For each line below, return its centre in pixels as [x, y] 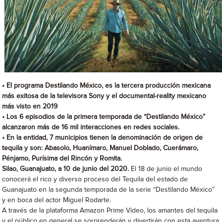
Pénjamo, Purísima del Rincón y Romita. [62, 158]
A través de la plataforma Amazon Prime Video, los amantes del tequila [110, 210]
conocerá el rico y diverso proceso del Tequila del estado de [95, 179]
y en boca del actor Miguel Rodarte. [57, 200]
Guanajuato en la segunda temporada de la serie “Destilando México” [109, 190]
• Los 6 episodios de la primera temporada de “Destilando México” [104, 117]
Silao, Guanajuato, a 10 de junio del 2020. [66, 169]
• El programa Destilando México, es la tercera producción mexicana [107, 85]
